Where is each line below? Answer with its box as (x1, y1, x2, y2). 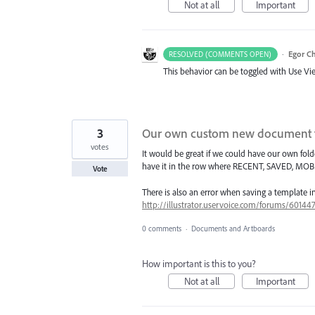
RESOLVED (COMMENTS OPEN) (169, 49, 272, 60)
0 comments (142, 223, 181, 233)
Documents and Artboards (191, 223, 275, 233)
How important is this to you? (142, 257, 256, 270)
